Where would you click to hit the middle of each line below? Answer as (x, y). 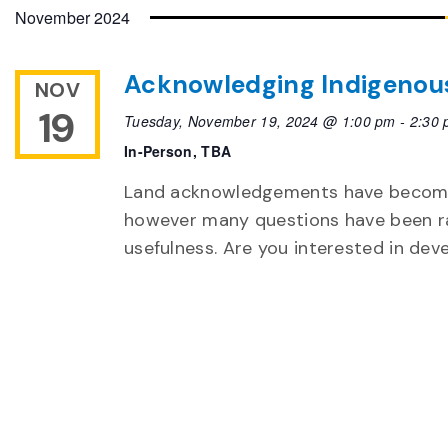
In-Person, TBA (177, 151)
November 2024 (73, 17)
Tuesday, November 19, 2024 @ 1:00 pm (259, 121)
